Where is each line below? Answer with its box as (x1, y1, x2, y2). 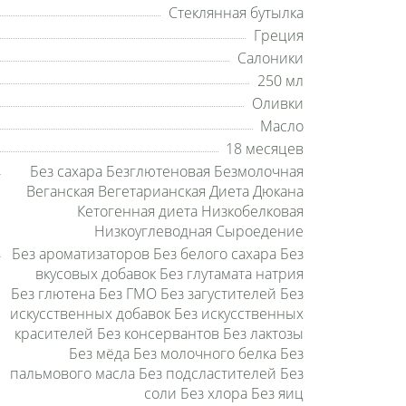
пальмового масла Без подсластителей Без (10, 363, 304, 383)
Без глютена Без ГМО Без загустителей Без (11, 284, 304, 304)
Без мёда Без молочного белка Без (69, 343, 304, 363)
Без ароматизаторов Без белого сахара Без (12, 244, 304, 264)
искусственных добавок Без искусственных (10, 304, 304, 324)
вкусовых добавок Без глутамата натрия (35, 264, 304, 284)
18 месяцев (226, 139, 304, 159)
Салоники (237, 48, 304, 68)
